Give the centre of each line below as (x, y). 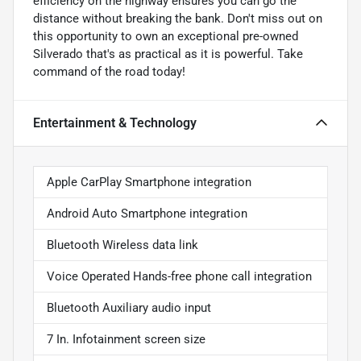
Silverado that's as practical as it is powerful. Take (168, 54)
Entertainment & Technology (115, 123)
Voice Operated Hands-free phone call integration (179, 277)
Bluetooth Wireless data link (122, 245)
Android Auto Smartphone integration (147, 214)
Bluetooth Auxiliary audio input (129, 308)
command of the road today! (109, 72)
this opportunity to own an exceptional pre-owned (166, 37)
